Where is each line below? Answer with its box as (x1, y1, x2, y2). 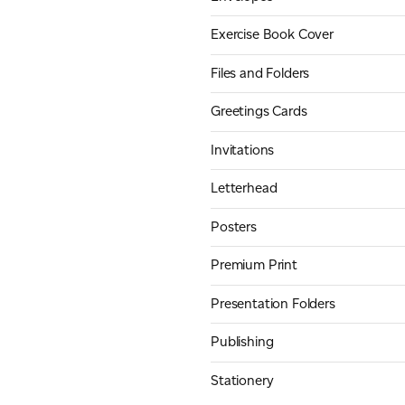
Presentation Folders (211, 295, 335, 312)
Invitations (211, 141, 275, 158)
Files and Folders (211, 64, 310, 81)
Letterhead (211, 180, 278, 197)
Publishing (211, 334, 274, 351)
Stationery (211, 372, 274, 389)
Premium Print (211, 257, 297, 274)
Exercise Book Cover (211, 26, 334, 43)
